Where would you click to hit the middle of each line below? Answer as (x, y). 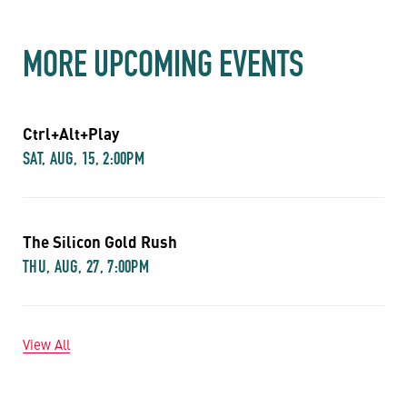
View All (46, 343)
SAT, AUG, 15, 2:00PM (84, 158)
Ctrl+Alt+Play (71, 133)
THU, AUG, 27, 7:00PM (86, 266)
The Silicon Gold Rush (100, 241)
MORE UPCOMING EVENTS (163, 63)
